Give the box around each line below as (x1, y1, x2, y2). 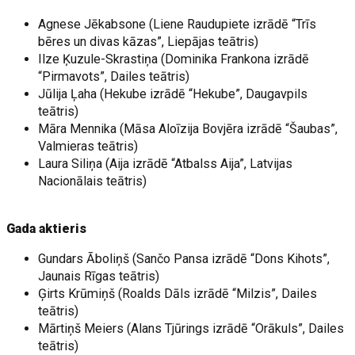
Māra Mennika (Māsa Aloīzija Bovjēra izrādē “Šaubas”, (38, 121, 338, 136)
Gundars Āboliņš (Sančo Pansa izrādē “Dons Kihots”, (38, 251, 330, 266)
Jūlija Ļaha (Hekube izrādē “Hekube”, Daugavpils (38, 86, 308, 101)
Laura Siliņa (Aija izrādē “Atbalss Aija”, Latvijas (38, 156, 293, 171)
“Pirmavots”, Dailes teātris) (38, 69, 190, 84)
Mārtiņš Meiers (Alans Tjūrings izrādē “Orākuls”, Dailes (38, 321, 345, 336)
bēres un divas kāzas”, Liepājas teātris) (38, 34, 259, 49)
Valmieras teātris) (38, 139, 139, 154)
